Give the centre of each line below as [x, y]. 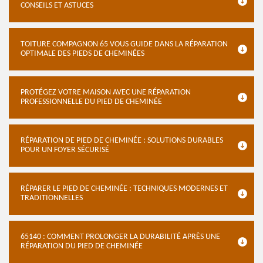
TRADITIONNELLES [52, 198]
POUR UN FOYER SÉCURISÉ [65, 150]
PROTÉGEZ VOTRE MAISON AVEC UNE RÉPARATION [106, 92]
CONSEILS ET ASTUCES [57, 6]
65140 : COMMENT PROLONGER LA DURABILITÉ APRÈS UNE [120, 237]
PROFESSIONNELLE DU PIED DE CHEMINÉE [91, 102]
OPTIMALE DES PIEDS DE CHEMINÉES [82, 54]
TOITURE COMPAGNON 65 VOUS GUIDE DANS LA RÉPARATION [124, 44]
